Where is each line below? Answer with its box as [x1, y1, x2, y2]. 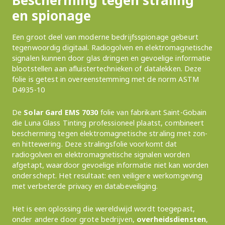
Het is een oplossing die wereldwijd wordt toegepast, [12, 204, 195, 213]
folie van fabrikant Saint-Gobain [98, 107, 207, 117]
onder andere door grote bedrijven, [12, 214, 137, 224]
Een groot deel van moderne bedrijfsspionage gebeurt [12, 32, 198, 42]
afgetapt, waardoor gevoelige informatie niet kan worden [12, 160, 209, 170]
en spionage [12, 7, 91, 25]
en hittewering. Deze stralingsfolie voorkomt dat [12, 139, 177, 149]
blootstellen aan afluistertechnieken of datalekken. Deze [12, 64, 202, 73]
